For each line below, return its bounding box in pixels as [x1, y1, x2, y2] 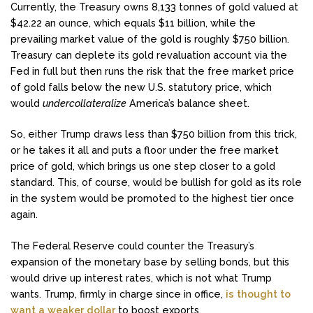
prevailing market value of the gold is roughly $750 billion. [10, 32, 289, 45]
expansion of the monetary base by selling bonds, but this [10, 255, 289, 268]
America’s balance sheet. [126, 96, 249, 109]
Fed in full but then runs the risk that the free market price [10, 64, 294, 77]
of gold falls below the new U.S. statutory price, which [10, 80, 272, 93]
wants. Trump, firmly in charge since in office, [10, 287, 223, 300]
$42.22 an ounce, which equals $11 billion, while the [10, 16, 256, 29]
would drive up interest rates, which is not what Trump [10, 271, 272, 284]
